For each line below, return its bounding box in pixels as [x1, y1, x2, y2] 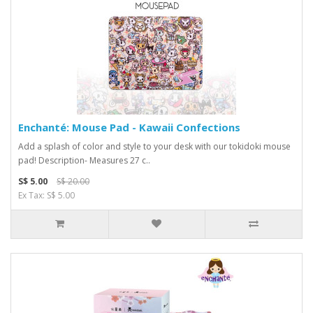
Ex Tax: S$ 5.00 [18, 189, 75, 201]
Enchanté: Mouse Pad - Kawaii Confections [18, 120, 240, 134]
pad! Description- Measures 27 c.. [18, 154, 150, 166]
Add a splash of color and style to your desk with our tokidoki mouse [18, 140, 291, 152]
